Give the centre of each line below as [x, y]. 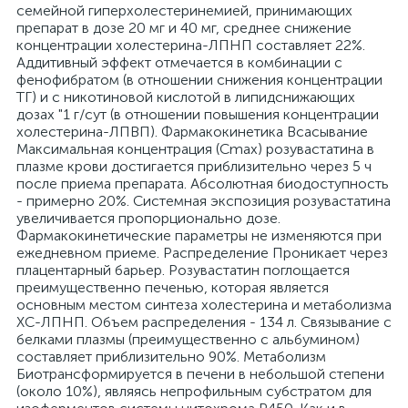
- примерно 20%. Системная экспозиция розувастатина [204, 201]
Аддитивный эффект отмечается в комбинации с [179, 62]
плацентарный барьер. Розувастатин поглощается [183, 270]
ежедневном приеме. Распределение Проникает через [202, 253]
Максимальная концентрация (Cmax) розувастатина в [195, 149]
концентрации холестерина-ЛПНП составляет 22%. [191, 45]
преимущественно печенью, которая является [173, 287]
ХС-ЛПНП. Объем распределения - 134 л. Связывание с [204, 322]
